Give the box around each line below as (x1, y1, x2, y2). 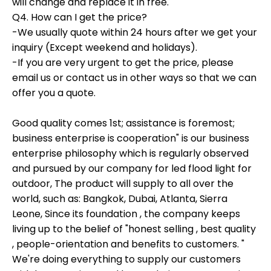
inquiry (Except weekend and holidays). (12, 41, 197, 55)
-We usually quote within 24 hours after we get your (12, 25, 257, 40)
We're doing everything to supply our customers (12, 252, 241, 267)
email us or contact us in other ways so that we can (12, 71, 256, 85)
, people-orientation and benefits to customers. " (12, 237, 244, 252)
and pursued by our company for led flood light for (12, 162, 252, 176)
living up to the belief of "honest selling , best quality (12, 222, 256, 237)
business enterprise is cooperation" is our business (12, 131, 249, 146)
